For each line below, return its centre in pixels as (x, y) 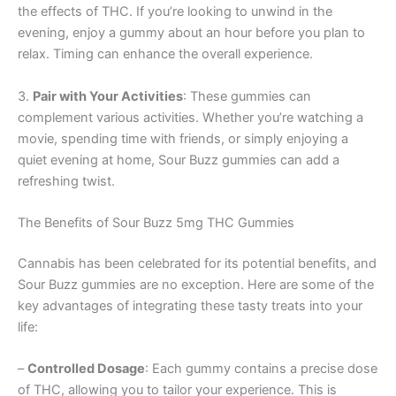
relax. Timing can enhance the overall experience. (165, 54)
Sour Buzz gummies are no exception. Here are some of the (196, 284)
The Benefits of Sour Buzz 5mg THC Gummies (156, 222)
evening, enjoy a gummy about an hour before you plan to (191, 33)
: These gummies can (247, 96)
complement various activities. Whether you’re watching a (190, 117)
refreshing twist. (66, 181)
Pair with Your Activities (108, 96)
